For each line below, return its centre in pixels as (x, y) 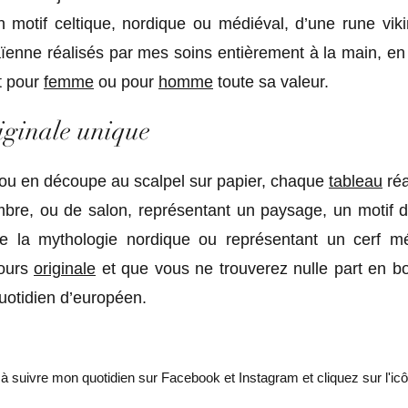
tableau (356, 181)
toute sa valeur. (271, 82)
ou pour (126, 82)
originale (65, 269)
